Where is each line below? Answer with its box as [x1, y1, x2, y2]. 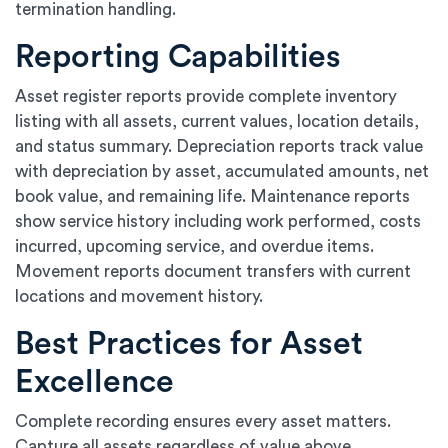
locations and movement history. [15, 288, 263, 306]
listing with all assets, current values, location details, [15, 113, 419, 131]
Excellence [15, 366, 174, 399]
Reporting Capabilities [15, 41, 341, 74]
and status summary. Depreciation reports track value [15, 138, 423, 156]
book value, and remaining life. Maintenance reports [15, 188, 410, 206]
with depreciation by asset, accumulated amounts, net [15, 163, 429, 181]
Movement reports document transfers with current [15, 263, 411, 281]
